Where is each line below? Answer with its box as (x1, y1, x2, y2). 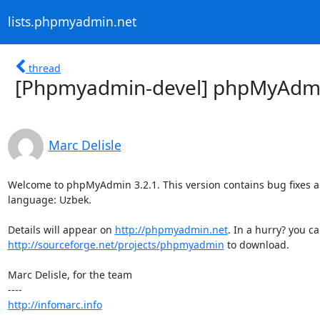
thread (29, 61, 61, 75)
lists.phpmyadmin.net (7, 13, 136, 31)
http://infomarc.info (7, 297, 102, 311)
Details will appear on (7, 222, 115, 236)
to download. (224, 237, 289, 251)
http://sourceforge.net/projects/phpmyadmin (7, 237, 224, 251)
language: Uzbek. (7, 192, 91, 206)
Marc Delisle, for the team (7, 267, 132, 281)
